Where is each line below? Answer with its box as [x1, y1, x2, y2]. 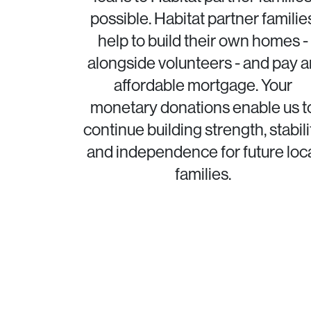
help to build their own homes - [97, 31, 308, 50]
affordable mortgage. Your [113, 75, 292, 94]
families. [174, 164, 231, 183]
